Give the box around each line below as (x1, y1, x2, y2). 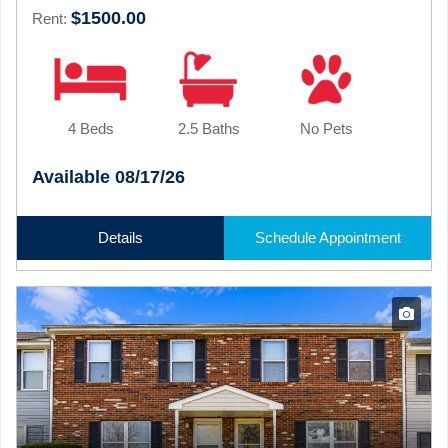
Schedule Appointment (254, 229, 401, 246)
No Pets (300, 120, 354, 137)
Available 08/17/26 (32, 167, 185, 187)
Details (98, 229, 143, 246)
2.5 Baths (177, 120, 240, 137)
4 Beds (67, 120, 114, 137)
